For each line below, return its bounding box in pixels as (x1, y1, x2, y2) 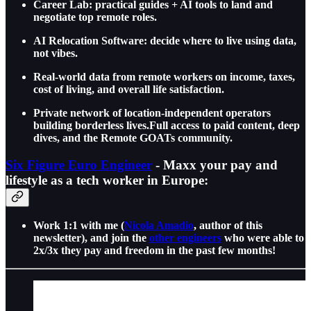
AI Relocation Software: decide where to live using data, (33, 35, 296, 47)
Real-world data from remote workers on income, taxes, (33, 71, 295, 83)
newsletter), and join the (33, 232, 149, 244)
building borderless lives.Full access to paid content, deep (33, 119, 300, 131)
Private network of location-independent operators (33, 107, 271, 119)
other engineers (149, 232, 221, 244)
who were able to (221, 232, 304, 244)
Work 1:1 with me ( (33, 219, 124, 232)
